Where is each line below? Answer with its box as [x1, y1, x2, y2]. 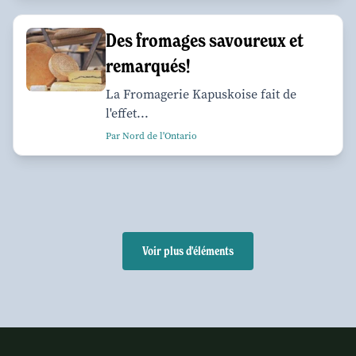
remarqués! [106, 53, 190, 77]
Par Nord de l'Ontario [106, 129, 197, 142]
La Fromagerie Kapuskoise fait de [106, 85, 296, 103]
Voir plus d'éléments [141, 243, 234, 258]
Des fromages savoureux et [106, 28, 304, 52]
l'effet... [106, 104, 149, 122]
